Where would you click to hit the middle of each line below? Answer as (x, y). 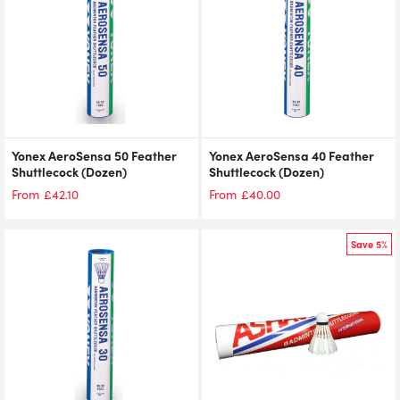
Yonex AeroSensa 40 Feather (292, 155)
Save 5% (369, 244)
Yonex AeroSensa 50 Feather (94, 155)
